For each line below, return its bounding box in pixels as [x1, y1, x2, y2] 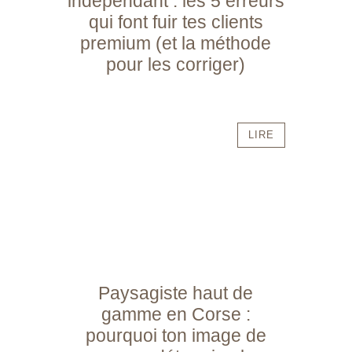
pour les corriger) [106, 53, 246, 75]
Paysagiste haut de [98, 282, 254, 303]
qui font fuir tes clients [88, 11, 263, 32]
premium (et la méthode [80, 32, 272, 53]
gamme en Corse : [101, 303, 251, 324]
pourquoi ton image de [85, 324, 266, 346]
